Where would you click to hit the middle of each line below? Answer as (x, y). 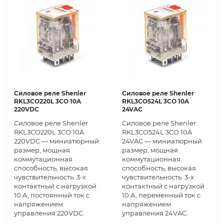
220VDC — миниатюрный (56, 141)
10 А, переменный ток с (161, 195)
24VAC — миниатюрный (162, 141)
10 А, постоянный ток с (52, 195)
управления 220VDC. (49, 213)
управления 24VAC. (155, 213)
